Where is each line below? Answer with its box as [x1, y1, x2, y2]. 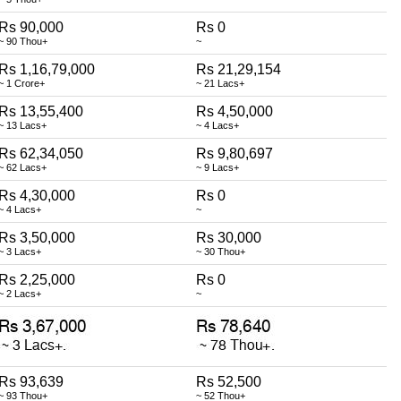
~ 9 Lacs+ [196, 161, 239, 173]
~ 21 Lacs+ [196, 77, 244, 89]
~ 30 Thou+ [196, 245, 245, 257]
